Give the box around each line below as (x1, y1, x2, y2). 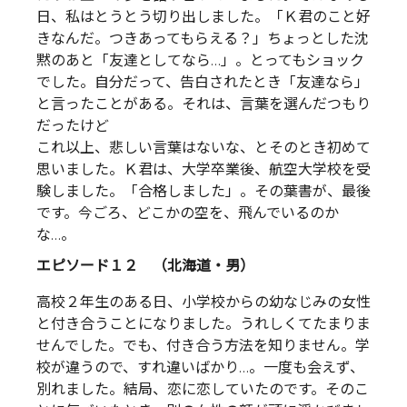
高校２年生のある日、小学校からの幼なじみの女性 (36, 293, 371, 311)
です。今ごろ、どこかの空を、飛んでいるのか (36, 204, 339, 223)
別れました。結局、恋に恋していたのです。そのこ (36, 380, 369, 398)
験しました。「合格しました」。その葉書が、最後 (36, 183, 371, 201)
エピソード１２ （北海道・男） (36, 256, 254, 274)
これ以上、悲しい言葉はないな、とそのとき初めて (36, 139, 371, 157)
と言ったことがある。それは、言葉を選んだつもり (36, 95, 371, 114)
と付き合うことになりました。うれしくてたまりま (36, 314, 371, 333)
